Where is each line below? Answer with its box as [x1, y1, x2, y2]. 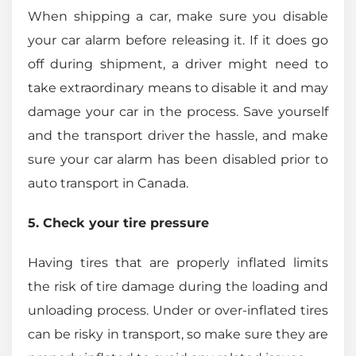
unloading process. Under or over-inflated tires [28, 302, 328, 318]
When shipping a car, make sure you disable [28, 8, 328, 24]
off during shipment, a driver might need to [28, 56, 328, 72]
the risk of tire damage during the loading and [28, 278, 328, 294]
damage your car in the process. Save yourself [28, 103, 328, 119]
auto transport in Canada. [28, 175, 188, 191]
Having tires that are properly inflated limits [28, 254, 328, 270]
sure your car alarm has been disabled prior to [28, 151, 328, 167]
